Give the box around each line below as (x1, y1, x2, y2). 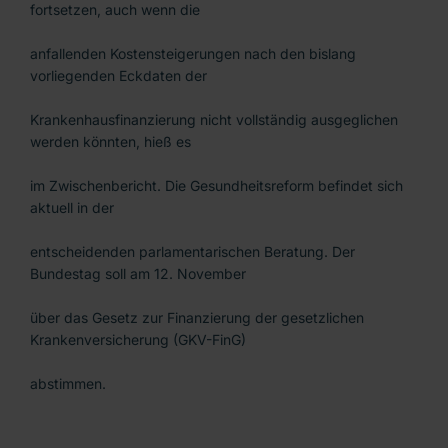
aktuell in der (30, 199, 114, 217)
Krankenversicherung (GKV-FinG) (30, 331, 246, 349)
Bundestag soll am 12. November (30, 265, 246, 283)
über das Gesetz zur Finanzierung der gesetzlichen (30, 309, 364, 327)
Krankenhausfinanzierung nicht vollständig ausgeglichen (30, 111, 398, 129)
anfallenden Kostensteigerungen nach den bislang (30, 45, 356, 63)
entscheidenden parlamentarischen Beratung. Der (30, 243, 355, 261)
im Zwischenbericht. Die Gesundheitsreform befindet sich (30, 177, 403, 195)
